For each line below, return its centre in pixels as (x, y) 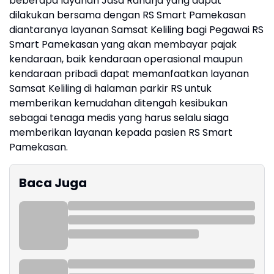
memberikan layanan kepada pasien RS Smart (121, 133)
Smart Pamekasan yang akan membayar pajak (123, 45)
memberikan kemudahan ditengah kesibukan (118, 103)
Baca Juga (53, 183)
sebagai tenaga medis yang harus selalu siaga (119, 118)
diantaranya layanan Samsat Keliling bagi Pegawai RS (136, 30)
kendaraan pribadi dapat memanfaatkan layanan (129, 74)
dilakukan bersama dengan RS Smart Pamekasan (128, 15)
